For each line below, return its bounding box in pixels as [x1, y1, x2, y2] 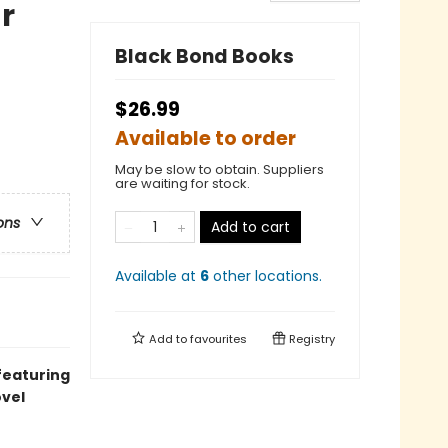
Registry [286, 330, 335, 347]
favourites [190, 330, 247, 347]
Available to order [115, 124, 296, 152]
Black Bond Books [115, 42, 294, 70]
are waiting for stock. [115, 173, 250, 193]
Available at [115, 265, 200, 286]
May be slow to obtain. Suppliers [115, 159, 324, 179]
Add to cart [211, 216, 290, 237]
